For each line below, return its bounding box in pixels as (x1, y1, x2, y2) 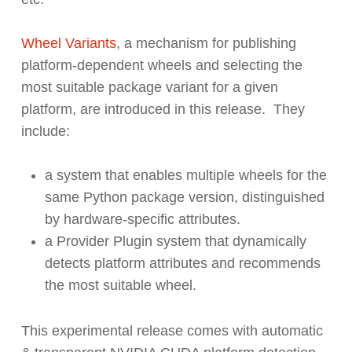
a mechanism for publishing (123, 35, 296, 52)
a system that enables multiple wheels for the (44, 167, 327, 184)
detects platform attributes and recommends (44, 255, 321, 272)
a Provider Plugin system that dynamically (44, 233, 306, 250)
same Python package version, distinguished (44, 189, 324, 206)
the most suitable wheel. (44, 277, 196, 294)
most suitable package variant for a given (20, 79, 278, 96)
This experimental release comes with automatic (20, 323, 323, 339)
